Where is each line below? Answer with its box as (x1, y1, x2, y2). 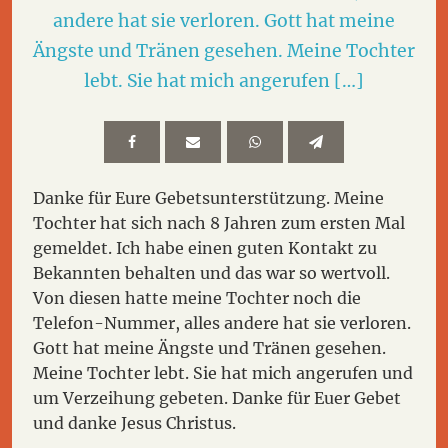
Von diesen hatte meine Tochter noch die (33, 287, 362, 308)
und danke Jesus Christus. (33, 412, 237, 433)
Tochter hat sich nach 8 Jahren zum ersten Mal (33, 212, 406, 233)
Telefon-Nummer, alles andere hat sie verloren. (33, 312, 412, 333)
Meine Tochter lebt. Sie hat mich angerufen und (33, 362, 414, 383)
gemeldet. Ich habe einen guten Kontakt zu (33, 237, 378, 258)
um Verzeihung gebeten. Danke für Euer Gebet (33, 387, 402, 408)
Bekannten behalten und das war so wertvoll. (33, 262, 391, 283)
